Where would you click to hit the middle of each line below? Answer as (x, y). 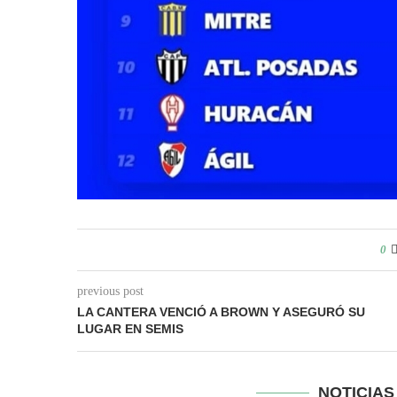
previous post (110, 292)
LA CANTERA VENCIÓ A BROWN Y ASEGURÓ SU (221, 312)
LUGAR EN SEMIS (130, 329)
